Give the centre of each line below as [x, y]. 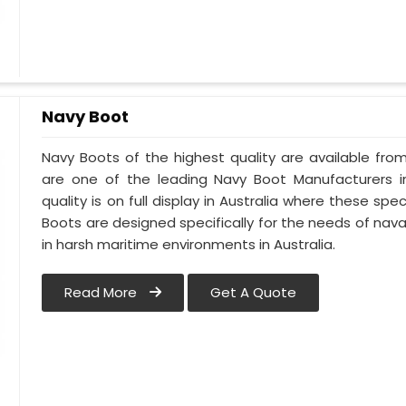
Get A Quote [254, 293]
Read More [103, 293]
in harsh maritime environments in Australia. [189, 245]
